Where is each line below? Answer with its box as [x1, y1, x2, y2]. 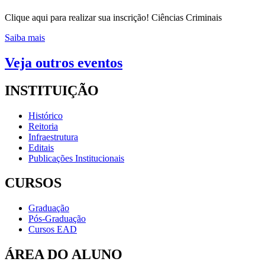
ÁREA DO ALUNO [5, 247, 122, 263]
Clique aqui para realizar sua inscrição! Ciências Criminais [5, 12, 222, 22]
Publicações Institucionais [28, 153, 124, 163]
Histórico [28, 110, 63, 121]
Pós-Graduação [28, 214, 86, 224]
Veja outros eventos [5, 54, 122, 70]
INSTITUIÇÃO [5, 82, 99, 98]
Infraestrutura [28, 131, 78, 142]
